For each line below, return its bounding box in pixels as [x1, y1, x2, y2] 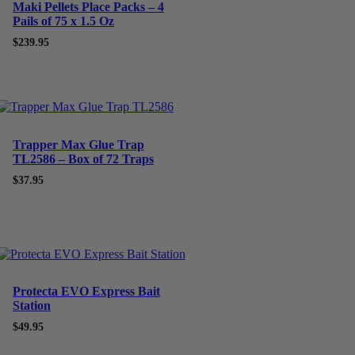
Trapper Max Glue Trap [12, 137, 144, 151]
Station [12, 298, 51, 312]
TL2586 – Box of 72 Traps [12, 151, 154, 166]
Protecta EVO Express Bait [12, 284, 160, 298]
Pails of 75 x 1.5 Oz [12, 14, 114, 29]
